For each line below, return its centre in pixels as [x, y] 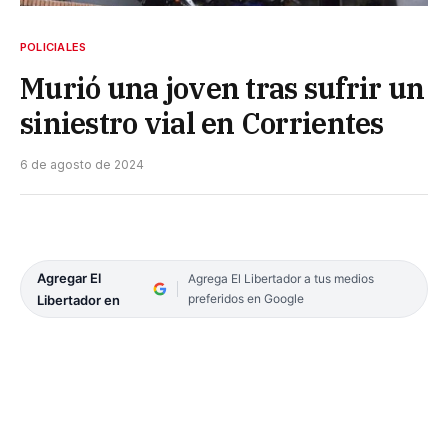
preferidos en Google [245, 298]
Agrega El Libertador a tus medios [280, 278]
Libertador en [78, 299]
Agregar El [69, 277]
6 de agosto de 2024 [82, 164]
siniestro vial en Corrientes [202, 122]
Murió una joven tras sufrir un [222, 87]
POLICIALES [53, 46]
